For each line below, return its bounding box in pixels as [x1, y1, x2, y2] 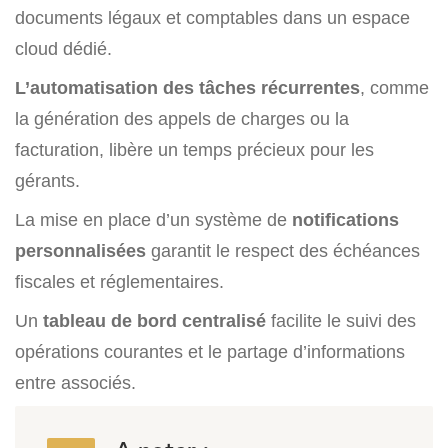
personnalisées [15, 240, 146, 261]
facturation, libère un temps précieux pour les [15, 139, 374, 160]
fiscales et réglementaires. [15, 271, 224, 292]
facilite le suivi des [266, 310, 416, 331]
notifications [292, 209, 399, 230]
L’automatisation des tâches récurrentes [15, 77, 360, 98]
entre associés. [15, 372, 136, 393]
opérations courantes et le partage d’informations [15, 341, 405, 362]
